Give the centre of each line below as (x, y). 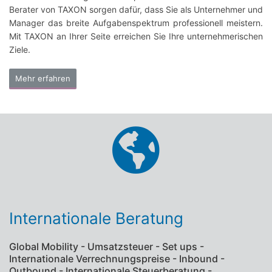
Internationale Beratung (96, 219)
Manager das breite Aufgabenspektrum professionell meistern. (136, 23)
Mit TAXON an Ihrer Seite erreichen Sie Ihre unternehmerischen (136, 36)
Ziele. (20, 50)
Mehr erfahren (43, 79)
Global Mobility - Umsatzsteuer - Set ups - (107, 247)
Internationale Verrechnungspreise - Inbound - (117, 259)
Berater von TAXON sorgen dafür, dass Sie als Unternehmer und (136, 10)
